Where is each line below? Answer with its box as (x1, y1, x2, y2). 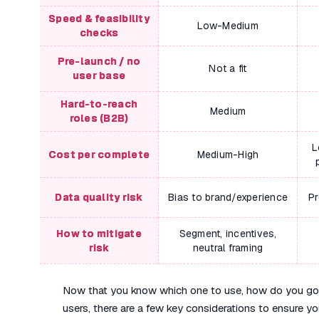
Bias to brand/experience (168, 191, 288, 204)
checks (79, 26, 119, 39)
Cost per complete (48, 148, 150, 161)
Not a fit (209, 62, 247, 75)
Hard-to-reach (60, 98, 138, 110)
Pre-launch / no (57, 55, 141, 68)
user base (72, 69, 126, 82)
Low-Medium (197, 19, 258, 32)
